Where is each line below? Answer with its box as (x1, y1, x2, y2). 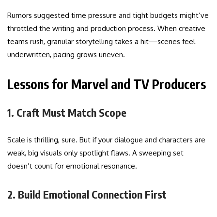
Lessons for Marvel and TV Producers (7, 76, 206, 93)
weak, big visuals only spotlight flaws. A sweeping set (7, 148, 184, 158)
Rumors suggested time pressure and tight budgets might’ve (7, 11, 209, 20)
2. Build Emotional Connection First (7, 187, 167, 201)
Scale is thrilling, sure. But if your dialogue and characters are (7, 135, 205, 145)
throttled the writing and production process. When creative (7, 24, 205, 33)
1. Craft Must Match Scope (7, 106, 126, 120)
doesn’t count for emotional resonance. (7, 161, 137, 171)
